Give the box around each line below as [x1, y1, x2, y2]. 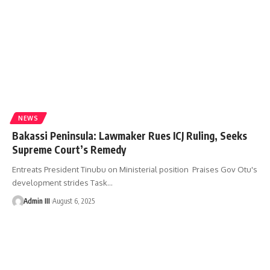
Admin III [23, 196, 50, 206]
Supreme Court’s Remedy [12, 143, 126, 157]
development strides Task [12, 178, 107, 188]
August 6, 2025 [52, 196, 95, 206]
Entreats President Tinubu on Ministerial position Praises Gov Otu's [12, 165, 257, 175]
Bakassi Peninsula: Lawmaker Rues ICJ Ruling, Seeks [12, 129, 247, 143]
